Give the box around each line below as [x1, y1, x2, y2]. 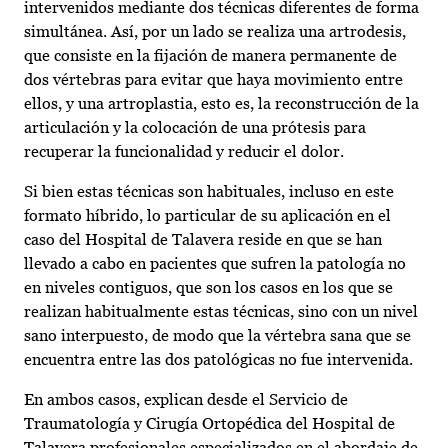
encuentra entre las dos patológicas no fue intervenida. [24, 350, 413, 370]
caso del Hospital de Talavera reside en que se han [24, 230, 382, 250]
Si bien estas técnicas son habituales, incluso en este [24, 182, 394, 202]
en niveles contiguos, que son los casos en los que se [24, 278, 393, 298]
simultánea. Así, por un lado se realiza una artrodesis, [24, 22, 406, 42]
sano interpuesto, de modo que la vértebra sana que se [24, 326, 411, 346]
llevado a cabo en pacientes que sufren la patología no [24, 254, 406, 274]
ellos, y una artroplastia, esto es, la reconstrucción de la [24, 94, 419, 114]
